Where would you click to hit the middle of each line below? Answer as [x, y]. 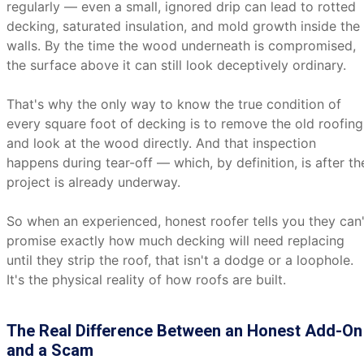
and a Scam [50, 351]
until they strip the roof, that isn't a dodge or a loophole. [180, 260]
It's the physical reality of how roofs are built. [146, 279]
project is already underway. [93, 182]
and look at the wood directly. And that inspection [161, 143]
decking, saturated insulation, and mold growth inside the [183, 26]
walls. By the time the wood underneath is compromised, [181, 45]
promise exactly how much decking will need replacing [175, 240]
